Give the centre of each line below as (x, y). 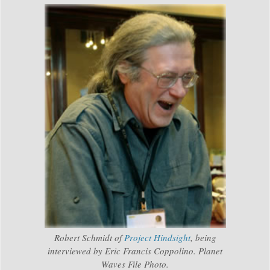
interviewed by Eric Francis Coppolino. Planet (135, 250)
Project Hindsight (157, 237)
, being (203, 237)
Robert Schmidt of (89, 237)
